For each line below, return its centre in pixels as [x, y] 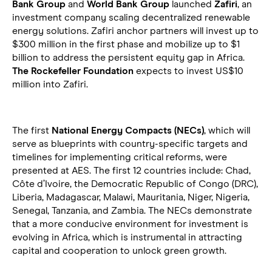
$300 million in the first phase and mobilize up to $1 [126, 44]
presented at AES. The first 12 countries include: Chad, [131, 170]
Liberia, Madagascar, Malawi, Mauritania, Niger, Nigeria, [131, 197]
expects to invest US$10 [190, 71]
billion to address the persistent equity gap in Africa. [128, 57]
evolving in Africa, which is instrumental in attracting [127, 237]
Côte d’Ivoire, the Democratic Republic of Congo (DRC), [135, 184]
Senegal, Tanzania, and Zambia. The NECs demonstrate [132, 210]
